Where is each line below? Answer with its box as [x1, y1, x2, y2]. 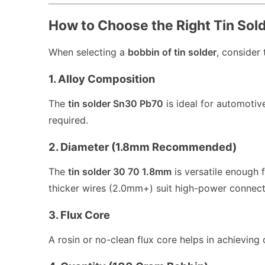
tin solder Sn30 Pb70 [68, 98, 163, 110]
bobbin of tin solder [128, 46, 216, 59]
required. [49, 114, 88, 127]
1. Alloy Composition [49, 72, 155, 86]
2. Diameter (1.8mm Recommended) [49, 140, 237, 154]
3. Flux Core [49, 208, 110, 222]
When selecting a [49, 46, 128, 59]
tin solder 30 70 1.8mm [68, 166, 172, 178]
